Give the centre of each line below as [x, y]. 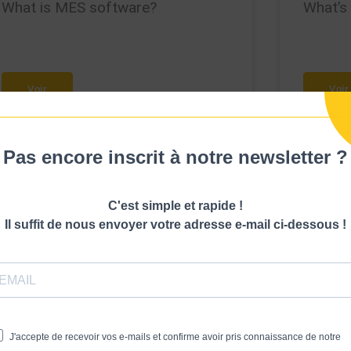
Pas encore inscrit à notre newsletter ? [175, 157]
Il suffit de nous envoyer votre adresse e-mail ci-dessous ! [175, 224]
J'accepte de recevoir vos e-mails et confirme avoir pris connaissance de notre [175, 337]
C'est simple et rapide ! [175, 205]
